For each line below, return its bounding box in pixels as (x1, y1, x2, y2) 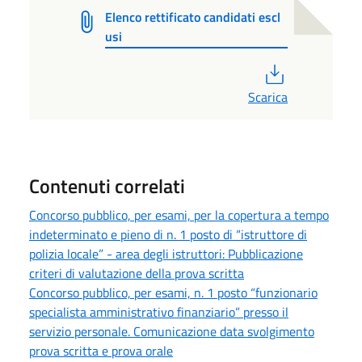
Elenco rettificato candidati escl (105, 6, 281, 27)
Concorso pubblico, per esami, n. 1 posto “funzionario (29, 283, 318, 303)
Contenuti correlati (29, 171, 185, 201)
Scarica (248, 87, 288, 107)
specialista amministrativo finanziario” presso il (29, 302, 288, 322)
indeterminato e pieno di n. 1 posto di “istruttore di (29, 225, 307, 245)
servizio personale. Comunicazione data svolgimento (29, 322, 314, 342)
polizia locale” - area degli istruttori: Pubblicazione (29, 244, 303, 264)
